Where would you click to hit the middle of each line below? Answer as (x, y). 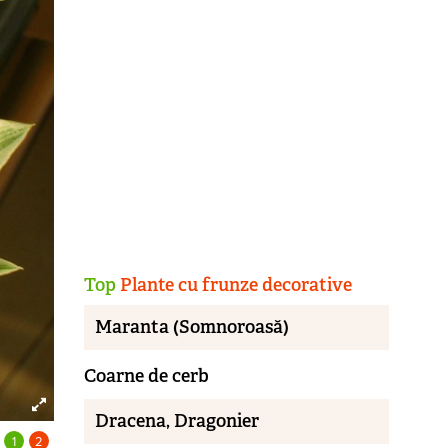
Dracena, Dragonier (177, 421)
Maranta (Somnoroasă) (192, 327)
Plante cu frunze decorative (233, 284)
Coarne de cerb (146, 375)
